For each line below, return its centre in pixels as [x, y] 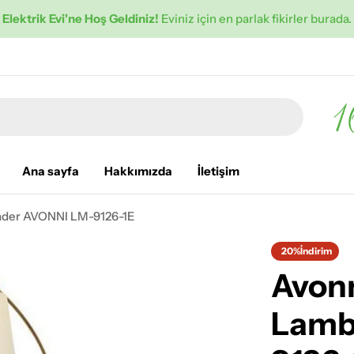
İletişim [218, 171]
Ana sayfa [51, 171]
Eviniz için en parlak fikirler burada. [255, 19]
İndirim [316, 250]
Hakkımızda [138, 171]
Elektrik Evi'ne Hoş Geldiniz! [81, 19]
